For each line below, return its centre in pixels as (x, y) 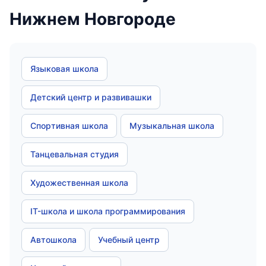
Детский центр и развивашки (91, 97)
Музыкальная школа (172, 126)
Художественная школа (79, 183)
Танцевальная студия (75, 154)
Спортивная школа (69, 126)
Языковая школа (64, 69)
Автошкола (53, 240)
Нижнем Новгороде (93, 19)
